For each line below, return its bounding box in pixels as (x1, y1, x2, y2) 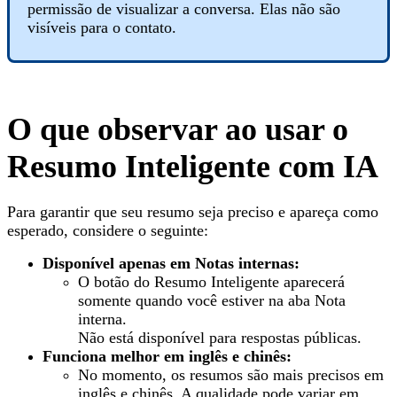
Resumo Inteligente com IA (7, 149, 378, 185)
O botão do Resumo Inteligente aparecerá (78, 273, 345, 292)
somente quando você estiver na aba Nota (78, 292, 346, 310)
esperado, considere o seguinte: (7, 222, 208, 240)
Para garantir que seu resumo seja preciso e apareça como (7, 203, 378, 222)
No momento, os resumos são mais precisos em (78, 366, 384, 385)
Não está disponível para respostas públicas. (78, 329, 362, 347)
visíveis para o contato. (27, 19, 176, 37)
